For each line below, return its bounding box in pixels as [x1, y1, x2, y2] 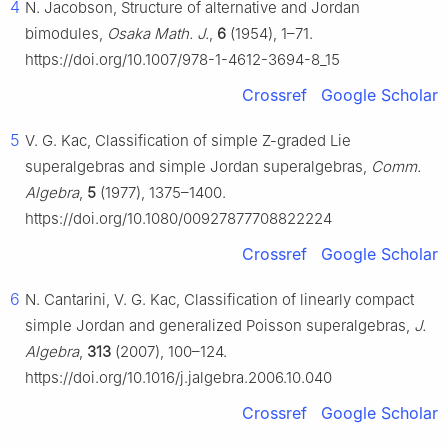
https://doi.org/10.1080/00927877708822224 [25, 209, 332, 229]
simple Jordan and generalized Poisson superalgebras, [25, 316, 414, 336]
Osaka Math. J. [107, 24, 209, 44]
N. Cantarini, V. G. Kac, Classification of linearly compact [25, 290, 414, 310]
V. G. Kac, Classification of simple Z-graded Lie [25, 131, 351, 151]
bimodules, [25, 24, 107, 44]
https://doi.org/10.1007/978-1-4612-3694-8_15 [25, 50, 340, 70]
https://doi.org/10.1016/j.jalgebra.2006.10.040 [25, 368, 332, 388]
